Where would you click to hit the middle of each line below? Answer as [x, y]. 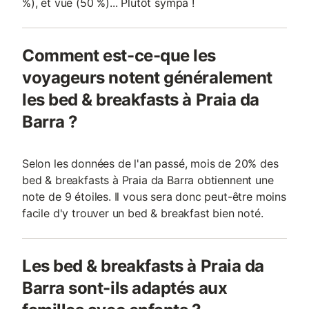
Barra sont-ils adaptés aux [125, 288]
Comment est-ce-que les [119, 56]
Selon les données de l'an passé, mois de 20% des [150, 163]
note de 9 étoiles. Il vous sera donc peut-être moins [154, 197]
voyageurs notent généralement [147, 78]
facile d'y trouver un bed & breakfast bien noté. [143, 213]
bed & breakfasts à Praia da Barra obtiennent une [148, 180]
